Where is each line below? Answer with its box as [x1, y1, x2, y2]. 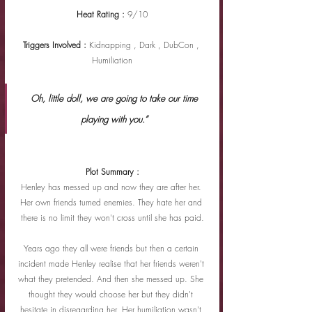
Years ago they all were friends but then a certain [23, 242, 201, 254]
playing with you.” [80, 112, 148, 125]
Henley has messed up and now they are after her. [20, 180, 204, 193]
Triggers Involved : [22, 38, 89, 51]
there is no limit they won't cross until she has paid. [20, 211, 204, 224]
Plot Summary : [85, 165, 139, 178]
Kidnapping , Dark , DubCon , [88, 38, 202, 51]
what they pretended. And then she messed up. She [18, 272, 206, 285]
